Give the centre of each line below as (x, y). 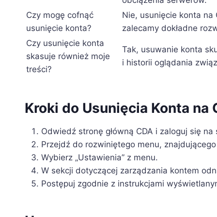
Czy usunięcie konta (65, 43)
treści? (39, 70)
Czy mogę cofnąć (60, 15)
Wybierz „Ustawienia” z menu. (100, 158)
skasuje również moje (68, 56)
